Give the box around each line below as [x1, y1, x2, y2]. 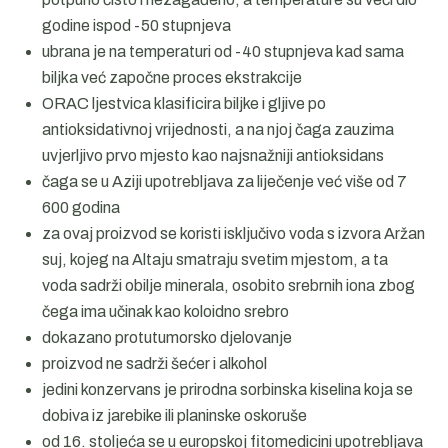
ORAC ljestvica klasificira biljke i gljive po [42, 95, 327, 113]
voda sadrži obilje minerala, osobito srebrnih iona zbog [42, 277, 416, 295]
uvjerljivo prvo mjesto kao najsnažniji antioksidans [42, 147, 385, 165]
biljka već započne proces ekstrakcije [42, 69, 303, 87]
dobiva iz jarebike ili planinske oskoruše [42, 407, 308, 425]
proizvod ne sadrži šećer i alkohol [42, 355, 268, 373]
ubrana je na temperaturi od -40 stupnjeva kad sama [42, 43, 405, 61]
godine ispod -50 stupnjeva [42, 17, 232, 35]
